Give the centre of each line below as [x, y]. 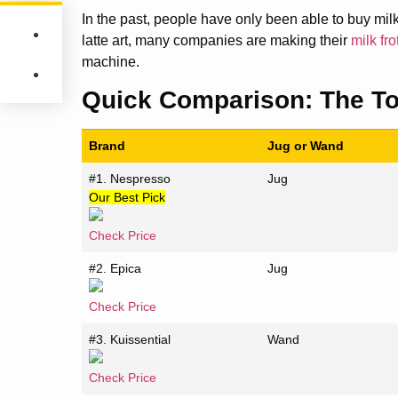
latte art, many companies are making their [216, 40]
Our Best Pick [127, 198]
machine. [111, 61]
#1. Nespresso [130, 179]
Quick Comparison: [201, 100]
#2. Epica [115, 269]
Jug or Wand [306, 146]
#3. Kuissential [130, 340]
